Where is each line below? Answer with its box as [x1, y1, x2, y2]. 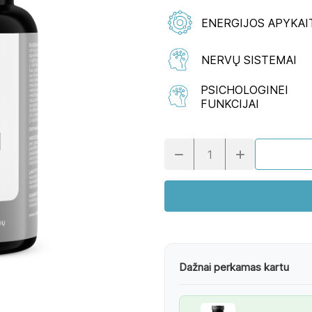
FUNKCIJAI [200, 96, 259, 111]
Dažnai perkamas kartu [179, 260, 289, 274]
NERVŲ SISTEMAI [201, 52, 297, 67]
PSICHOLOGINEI [200, 82, 288, 97]
